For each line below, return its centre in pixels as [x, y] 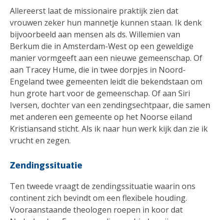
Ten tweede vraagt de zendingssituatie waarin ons [103, 186]
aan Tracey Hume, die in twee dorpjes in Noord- [98, 69]
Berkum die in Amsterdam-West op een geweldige [102, 46]
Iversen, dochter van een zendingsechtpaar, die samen [110, 105]
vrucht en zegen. [40, 140]
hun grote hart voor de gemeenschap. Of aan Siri [100, 93]
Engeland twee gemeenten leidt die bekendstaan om [106, 81]
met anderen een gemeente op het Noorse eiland [101, 117]
